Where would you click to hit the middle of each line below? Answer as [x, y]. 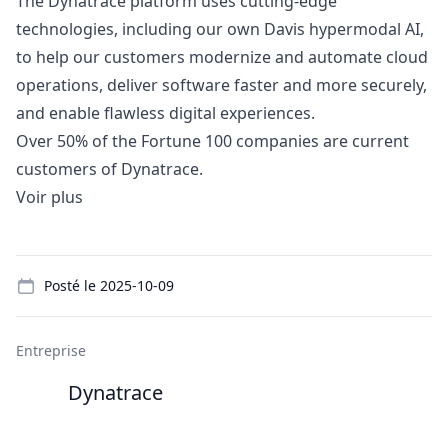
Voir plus [49, 197]
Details [41, 266]
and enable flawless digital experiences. [165, 113]
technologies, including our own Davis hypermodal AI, [220, 29]
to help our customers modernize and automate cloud [222, 57]
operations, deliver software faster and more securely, [221, 85]
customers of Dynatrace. [109, 169]
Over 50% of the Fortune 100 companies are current [212, 141]
